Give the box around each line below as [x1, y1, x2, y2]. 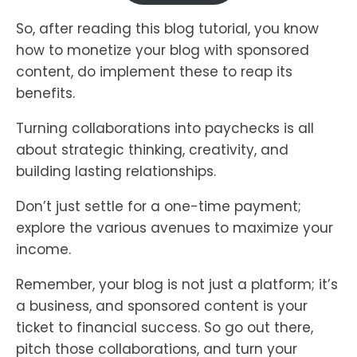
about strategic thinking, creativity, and [16, 139, 288, 159]
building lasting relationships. [16, 161, 216, 181]
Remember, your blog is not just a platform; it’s [16, 274, 338, 294]
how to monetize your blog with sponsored [16, 40, 309, 60]
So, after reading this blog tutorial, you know [16, 18, 319, 38]
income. [16, 239, 71, 259]
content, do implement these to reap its [16, 61, 292, 81]
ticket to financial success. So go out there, [16, 317, 313, 337]
